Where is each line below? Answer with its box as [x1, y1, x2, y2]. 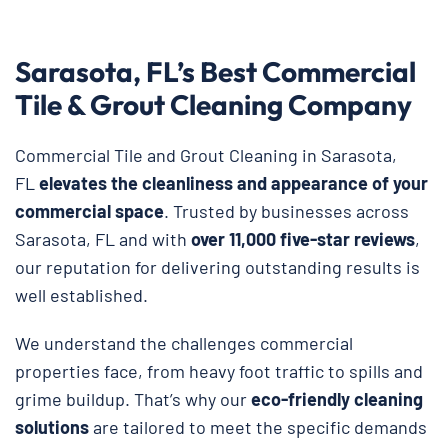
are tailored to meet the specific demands [89, 415, 427, 438]
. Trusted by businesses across [164, 199, 409, 222]
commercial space [15, 199, 164, 222]
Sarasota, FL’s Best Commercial [15, 53, 416, 89]
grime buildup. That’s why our [15, 387, 251, 410]
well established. [15, 283, 148, 306]
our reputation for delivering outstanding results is [15, 255, 420, 278]
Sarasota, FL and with [15, 227, 191, 250]
